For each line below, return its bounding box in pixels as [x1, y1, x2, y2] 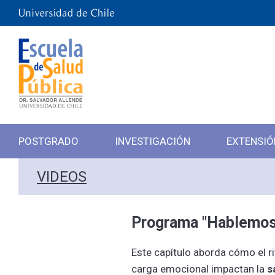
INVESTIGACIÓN [114, 135, 190, 147]
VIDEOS [37, 168, 87, 185]
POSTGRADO [18, 135, 79, 147]
